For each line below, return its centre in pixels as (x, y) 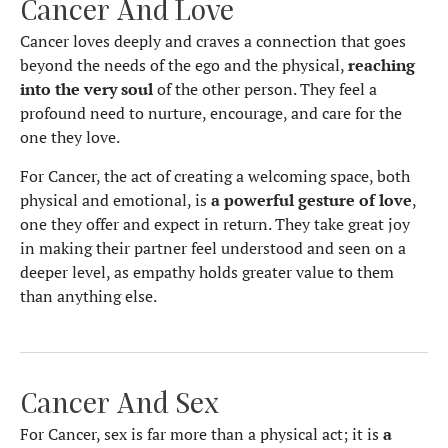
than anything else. (88, 295)
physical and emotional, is (115, 199)
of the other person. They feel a (265, 89)
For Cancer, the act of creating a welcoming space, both (215, 175)
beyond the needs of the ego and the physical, (184, 65)
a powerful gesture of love (311, 199)
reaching (381, 65)
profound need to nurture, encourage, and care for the (211, 113)
